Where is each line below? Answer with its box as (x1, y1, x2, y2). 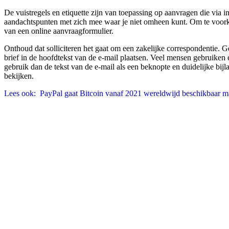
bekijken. (4, 71, 34, 80)
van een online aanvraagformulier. (4, 26, 113, 35)
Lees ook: (4, 88, 36, 98)
